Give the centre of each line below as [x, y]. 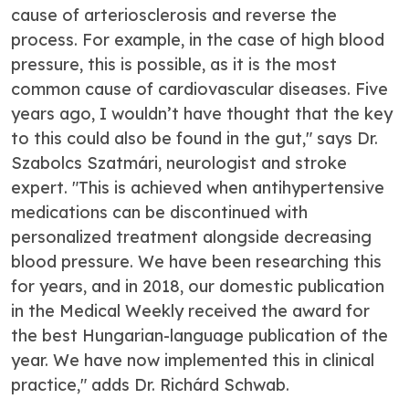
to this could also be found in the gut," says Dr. [194, 138]
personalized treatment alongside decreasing [191, 237]
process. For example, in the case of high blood [198, 40]
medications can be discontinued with [159, 212]
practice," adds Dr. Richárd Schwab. [150, 385]
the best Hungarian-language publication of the [199, 336]
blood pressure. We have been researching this [196, 262]
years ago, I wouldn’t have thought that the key [202, 114]
